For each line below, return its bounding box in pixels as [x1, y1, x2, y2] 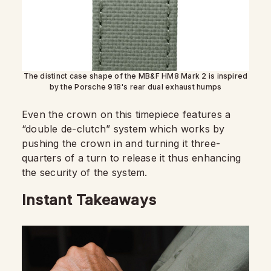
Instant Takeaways [22, 191, 157, 209]
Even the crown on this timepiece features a [22, 108, 231, 121]
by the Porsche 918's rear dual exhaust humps [49, 82, 222, 92]
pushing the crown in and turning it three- [22, 137, 221, 150]
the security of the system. [22, 166, 148, 179]
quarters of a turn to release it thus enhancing [22, 152, 241, 165]
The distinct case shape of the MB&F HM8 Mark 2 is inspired [23, 71, 248, 81]
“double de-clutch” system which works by [22, 123, 225, 135]
